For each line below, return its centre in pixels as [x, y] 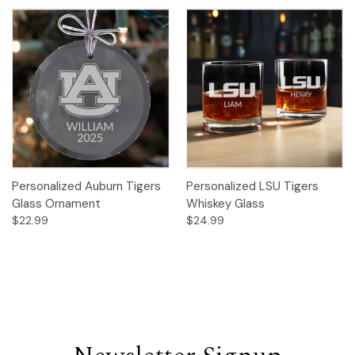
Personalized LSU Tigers [252, 187]
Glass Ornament [56, 204]
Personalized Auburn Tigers [86, 187]
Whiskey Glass [225, 204]
